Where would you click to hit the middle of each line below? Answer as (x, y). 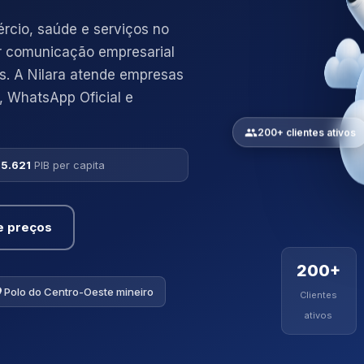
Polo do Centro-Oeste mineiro (79, 291)
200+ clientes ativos (307, 132)
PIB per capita (69, 165)
